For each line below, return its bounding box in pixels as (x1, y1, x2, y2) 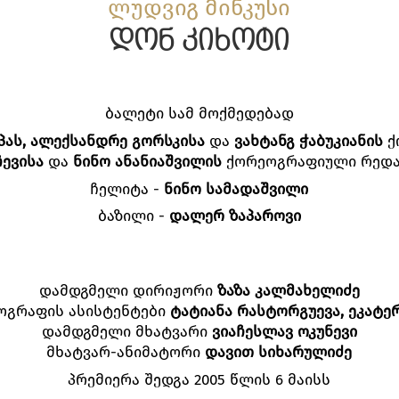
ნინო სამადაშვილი (164, 179, 309, 198)
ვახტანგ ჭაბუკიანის (229, 131, 383, 150)
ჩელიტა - (90, 179, 165, 198)
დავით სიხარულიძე (205, 343, 353, 362)
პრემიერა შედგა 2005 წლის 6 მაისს (68, 370, 331, 388)
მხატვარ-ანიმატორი (46, 343, 206, 362)
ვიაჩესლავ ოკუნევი (211, 322, 357, 341)
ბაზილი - (97, 207, 169, 225)
